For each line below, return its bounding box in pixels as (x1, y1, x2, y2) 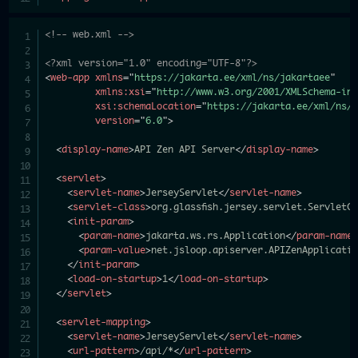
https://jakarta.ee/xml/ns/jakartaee (134, 73, 331, 82)
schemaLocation (117, 101, 197, 111)
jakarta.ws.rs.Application (145, 231, 286, 241)
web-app (50, 73, 90, 82)
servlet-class (73, 202, 146, 212)
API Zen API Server (134, 145, 236, 154)
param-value (84, 245, 146, 255)
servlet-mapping (62, 317, 146, 327)
